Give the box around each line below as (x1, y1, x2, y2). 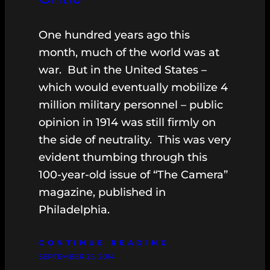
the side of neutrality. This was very (39, 133, 231, 147)
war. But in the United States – (39, 63, 207, 77)
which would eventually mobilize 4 (39, 81, 228, 95)
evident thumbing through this (39, 151, 207, 165)
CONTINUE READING (39, 238, 169, 248)
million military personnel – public (39, 98, 223, 112)
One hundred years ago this (39, 28, 190, 42)
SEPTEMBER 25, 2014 (39, 252, 115, 262)
